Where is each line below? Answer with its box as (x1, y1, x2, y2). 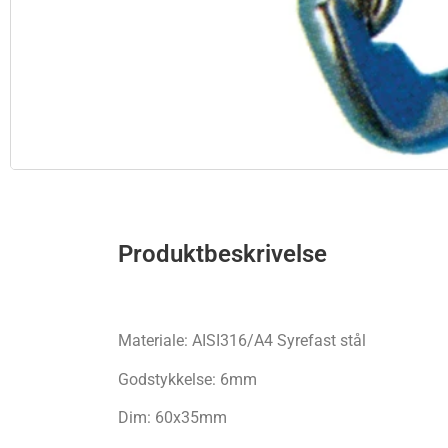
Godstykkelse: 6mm (117, 369, 257, 389)
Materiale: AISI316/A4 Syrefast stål (117, 331, 366, 351)
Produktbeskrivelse (117, 239, 327, 268)
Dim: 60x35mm (117, 408, 227, 428)
